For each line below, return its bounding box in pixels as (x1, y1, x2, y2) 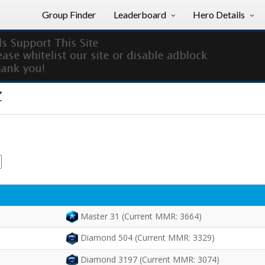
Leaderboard (114, 9, 166, 20)
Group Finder (42, 9, 96, 20)
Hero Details (193, 9, 245, 20)
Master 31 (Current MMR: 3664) (80, 211, 202, 222)
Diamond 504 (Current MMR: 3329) (80, 232, 215, 244)
